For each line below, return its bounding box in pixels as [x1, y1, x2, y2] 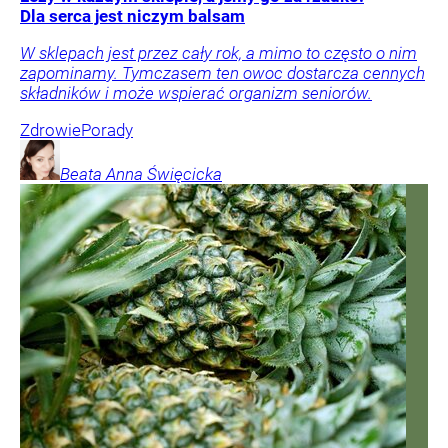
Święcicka [147, 164, 222, 185]
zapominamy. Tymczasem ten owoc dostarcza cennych [20, 63, 425, 84]
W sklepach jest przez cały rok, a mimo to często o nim [20, 43, 417, 64]
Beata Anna [60, 164, 143, 185]
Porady [81, 120, 133, 141]
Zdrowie [20, 120, 81, 141]
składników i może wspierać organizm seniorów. [20, 83, 372, 104]
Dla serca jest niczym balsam [20, 6, 245, 27]
